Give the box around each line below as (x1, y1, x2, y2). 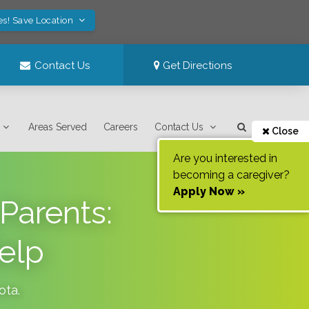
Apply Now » (173, 185, 245, 198)
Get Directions (160, 59, 232, 72)
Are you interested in (173, 152, 277, 165)
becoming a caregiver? (173, 168, 290, 181)
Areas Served (28, 121, 88, 132)
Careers (103, 121, 139, 132)
